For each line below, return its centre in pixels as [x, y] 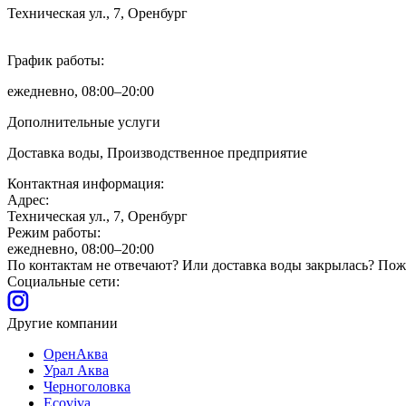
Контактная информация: [86, 183]
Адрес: [28, 199]
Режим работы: [54, 232]
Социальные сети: [63, 281]
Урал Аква [76, 370]
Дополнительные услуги [84, 121]
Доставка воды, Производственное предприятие [157, 152]
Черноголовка [87, 386]
